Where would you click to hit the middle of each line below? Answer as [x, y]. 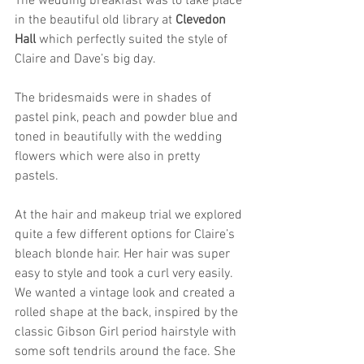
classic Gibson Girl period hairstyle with [127, 332]
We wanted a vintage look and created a [126, 293]
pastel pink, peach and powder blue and [128, 118]
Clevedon [202, 20]
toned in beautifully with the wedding [120, 137]
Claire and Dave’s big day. [85, 59]
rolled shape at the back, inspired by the [128, 313]
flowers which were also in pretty [109, 157]
